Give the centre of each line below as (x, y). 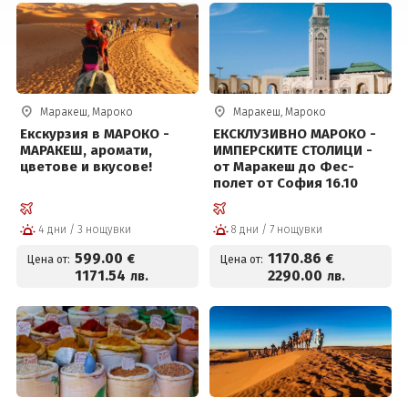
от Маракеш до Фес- (284, 167)
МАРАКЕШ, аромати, (86, 150)
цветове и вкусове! (86, 167)
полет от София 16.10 (286, 183)
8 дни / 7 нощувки (296, 229)
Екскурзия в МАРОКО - (94, 134)
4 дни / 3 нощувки (104, 229)
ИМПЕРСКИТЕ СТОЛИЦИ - (293, 150)
